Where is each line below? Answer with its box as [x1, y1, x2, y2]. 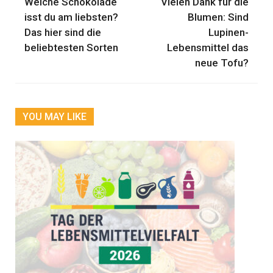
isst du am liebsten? [24, 10, 118, 23]
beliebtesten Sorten [24, 41, 118, 54]
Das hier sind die [24, 26, 101, 38]
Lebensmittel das [167, 41, 249, 54]
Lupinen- [208, 26, 249, 38]
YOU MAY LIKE [23, 110, 87, 122]
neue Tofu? [195, 56, 249, 69]
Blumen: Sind [188, 10, 249, 23]
